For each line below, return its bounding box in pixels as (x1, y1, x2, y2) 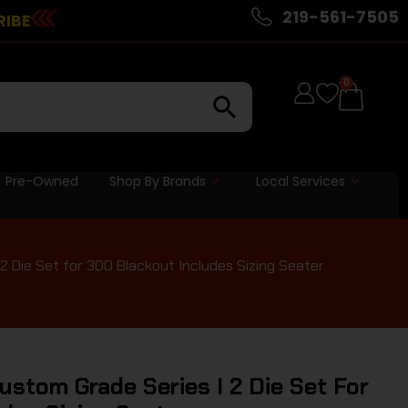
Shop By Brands (108, 171, 206, 190)
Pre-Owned (5, 171, 78, 190)
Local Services (256, 171, 346, 190)
